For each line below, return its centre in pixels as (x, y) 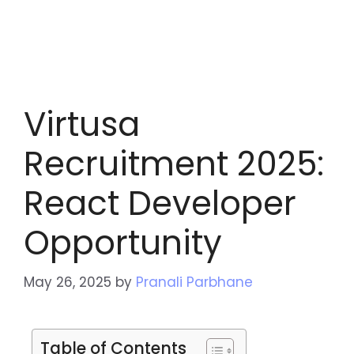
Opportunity (123, 243)
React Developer (160, 203)
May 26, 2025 (68, 282)
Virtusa (82, 124)
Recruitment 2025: (174, 164)
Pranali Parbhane (194, 282)
